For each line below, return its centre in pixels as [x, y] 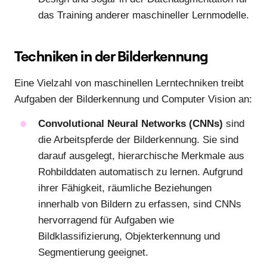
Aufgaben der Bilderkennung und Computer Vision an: [133, 100]
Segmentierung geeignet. [93, 253]
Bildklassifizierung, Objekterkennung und [129, 237]
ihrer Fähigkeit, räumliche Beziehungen [125, 188]
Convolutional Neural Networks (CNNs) [131, 124]
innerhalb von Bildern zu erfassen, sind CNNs [140, 204]
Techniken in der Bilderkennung [111, 56]
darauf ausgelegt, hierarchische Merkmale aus [141, 156]
